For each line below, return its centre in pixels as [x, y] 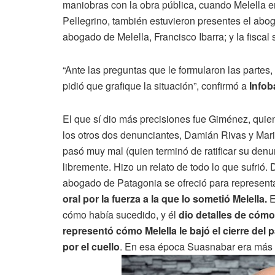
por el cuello [91, 246]
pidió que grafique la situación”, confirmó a [156, 85]
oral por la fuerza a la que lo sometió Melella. [166, 198]
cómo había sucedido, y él [121, 214]
